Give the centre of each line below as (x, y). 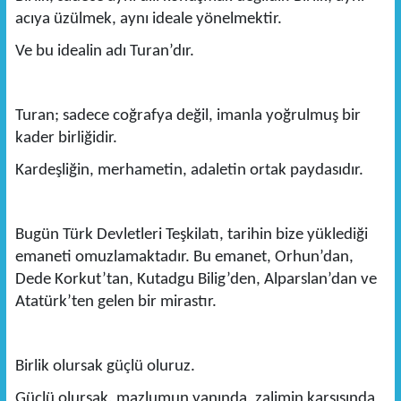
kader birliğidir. (66, 139)
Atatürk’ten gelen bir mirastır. (115, 303)
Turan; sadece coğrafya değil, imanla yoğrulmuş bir (188, 116)
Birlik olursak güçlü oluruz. (105, 367)
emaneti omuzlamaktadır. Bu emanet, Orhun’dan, (184, 258)
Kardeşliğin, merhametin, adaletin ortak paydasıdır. (189, 171)
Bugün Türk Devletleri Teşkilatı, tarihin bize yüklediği (191, 235)
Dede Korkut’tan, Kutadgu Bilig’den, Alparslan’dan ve (196, 280)
